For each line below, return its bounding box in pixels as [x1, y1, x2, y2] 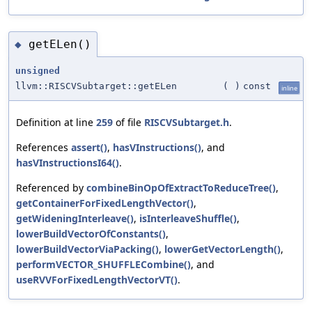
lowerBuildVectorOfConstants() [16, 227, 166, 241]
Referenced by [16, 181, 86, 195]
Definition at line [16, 116, 96, 130]
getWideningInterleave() [16, 212, 134, 226]
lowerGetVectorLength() [164, 242, 281, 256]
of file [113, 116, 144, 130]
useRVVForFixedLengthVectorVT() [16, 273, 178, 287]
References [16, 141, 71, 155]
